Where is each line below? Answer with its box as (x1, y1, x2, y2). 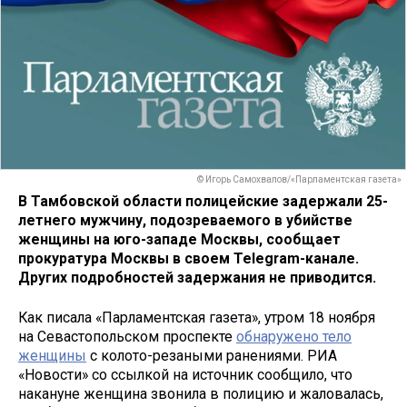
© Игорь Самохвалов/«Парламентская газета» (197, 174, 402, 185)
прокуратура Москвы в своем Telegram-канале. (18, 249, 359, 267)
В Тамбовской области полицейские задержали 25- (18, 192, 388, 210)
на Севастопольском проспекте (18, 328, 236, 346)
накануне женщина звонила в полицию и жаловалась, (18, 385, 383, 403)
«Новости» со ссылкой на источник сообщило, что (18, 366, 352, 384)
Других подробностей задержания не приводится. (18, 268, 376, 286)
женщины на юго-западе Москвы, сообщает (18, 230, 341, 248)
